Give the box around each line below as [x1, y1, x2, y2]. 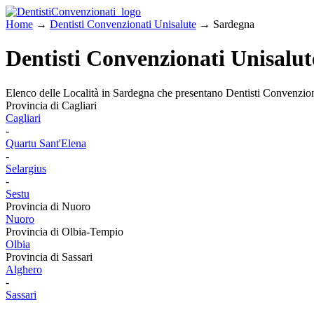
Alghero [6, 263, 42, 275]
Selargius [6, 162, 46, 175]
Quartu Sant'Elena [6, 137, 86, 149]
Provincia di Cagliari [6, 99, 97, 111]
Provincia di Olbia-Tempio [6, 225, 123, 238]
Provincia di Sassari [6, 250, 93, 263]
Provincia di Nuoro [6, 200, 90, 212]
